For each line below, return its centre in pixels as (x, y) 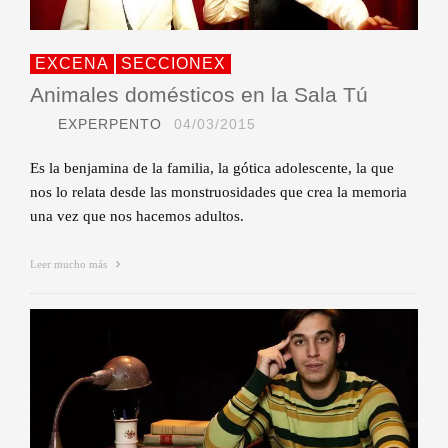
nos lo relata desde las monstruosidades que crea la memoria (218, 191)
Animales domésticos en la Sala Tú (199, 94)
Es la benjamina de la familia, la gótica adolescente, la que (212, 167)
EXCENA (72, 63)
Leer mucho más (70, 263)
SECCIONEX (173, 63)
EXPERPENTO (110, 123)
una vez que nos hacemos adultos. (137, 215)
